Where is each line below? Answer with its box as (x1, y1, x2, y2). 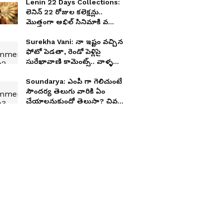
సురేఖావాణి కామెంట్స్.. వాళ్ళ (26, 57, 113, 65)
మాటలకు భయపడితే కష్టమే (26, 67, 110, 75)
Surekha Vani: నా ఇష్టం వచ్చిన (26, 38, 123, 46)
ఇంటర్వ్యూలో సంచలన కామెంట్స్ (26, 107, 126, 115)
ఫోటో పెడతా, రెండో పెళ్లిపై (26, 48, 101, 55)
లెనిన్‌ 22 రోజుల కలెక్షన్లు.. (26, 8, 103, 16)
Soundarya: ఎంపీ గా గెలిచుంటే (26, 77, 67, 85)
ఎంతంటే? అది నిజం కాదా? (26, 28, 109, 36)
